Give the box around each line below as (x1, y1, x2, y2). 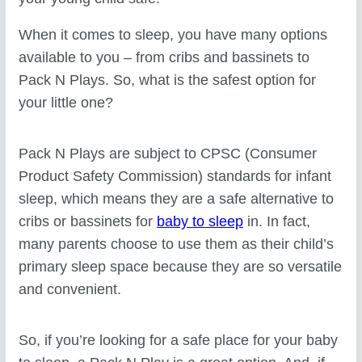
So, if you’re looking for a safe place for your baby (19, 332, 339, 349)
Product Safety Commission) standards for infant (19, 168, 332, 185)
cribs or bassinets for (19, 213, 158, 230)
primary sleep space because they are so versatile (19, 259, 343, 276)
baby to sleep (157, 213, 244, 230)
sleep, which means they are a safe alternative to (19, 191, 335, 208)
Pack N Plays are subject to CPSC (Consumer (19, 145, 318, 162)
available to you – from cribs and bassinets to (19, 49, 310, 66)
